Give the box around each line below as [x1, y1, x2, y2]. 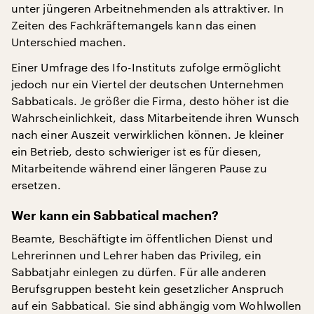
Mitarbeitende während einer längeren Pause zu [11, 161, 267, 175]
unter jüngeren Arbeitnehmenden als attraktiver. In [11, 1, 284, 15]
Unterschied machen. [11, 35, 127, 49]
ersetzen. [11, 178, 61, 192]
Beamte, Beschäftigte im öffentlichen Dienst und [11, 231, 273, 245]
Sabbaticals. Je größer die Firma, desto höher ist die [11, 94, 289, 108]
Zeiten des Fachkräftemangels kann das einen [11, 18, 257, 32]
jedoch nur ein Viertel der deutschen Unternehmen [11, 77, 284, 91]
